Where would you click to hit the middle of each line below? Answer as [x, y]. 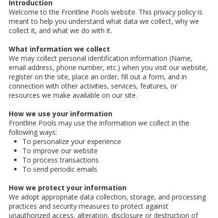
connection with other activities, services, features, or [93, 86]
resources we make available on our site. [73, 95]
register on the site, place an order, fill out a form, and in [98, 77]
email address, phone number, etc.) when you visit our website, [108, 68]
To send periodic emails [60, 169]
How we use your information [61, 114]
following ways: [33, 132]
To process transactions [61, 160]
